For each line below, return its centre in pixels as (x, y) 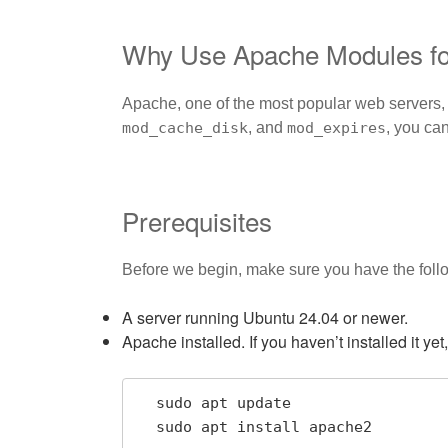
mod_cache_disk (185, 127)
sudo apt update (147, 403)
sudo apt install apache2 (264, 427)
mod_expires (336, 127)
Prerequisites (197, 220)
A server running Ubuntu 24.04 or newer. (265, 318)
